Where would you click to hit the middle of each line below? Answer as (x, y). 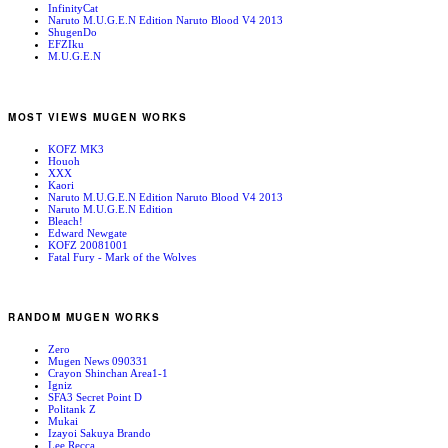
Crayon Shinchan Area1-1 (108, 373)
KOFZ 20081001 (88, 244)
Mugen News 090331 (98, 361)
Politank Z (72, 409)
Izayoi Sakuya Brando (99, 433)
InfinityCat (73, 8)
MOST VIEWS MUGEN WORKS (97, 117)
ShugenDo (72, 32)
